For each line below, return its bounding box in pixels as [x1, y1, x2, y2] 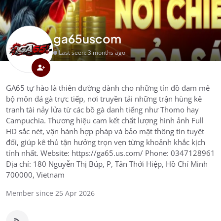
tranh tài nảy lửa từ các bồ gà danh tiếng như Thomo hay [6, 105, 199, 114]
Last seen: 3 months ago [59, 48, 125, 57]
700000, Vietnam [6, 170, 65, 180]
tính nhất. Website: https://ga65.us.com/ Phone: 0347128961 [6, 148, 215, 158]
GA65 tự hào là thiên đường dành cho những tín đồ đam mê [6, 83, 210, 93]
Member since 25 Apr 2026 [6, 188, 95, 198]
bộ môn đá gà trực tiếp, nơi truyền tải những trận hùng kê [6, 94, 202, 104]
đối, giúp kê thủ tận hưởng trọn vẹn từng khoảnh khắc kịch [6, 137, 205, 147]
